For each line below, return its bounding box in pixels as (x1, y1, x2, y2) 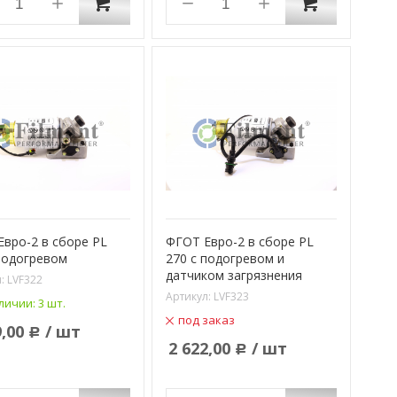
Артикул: (165, 289, 214, 305)
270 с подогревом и (165, 250, 284, 268)
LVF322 (6, 272, 43, 288)
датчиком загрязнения (165, 267, 302, 284)
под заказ (177, 312, 235, 329)
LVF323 (213, 289, 249, 305)
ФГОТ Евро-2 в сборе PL (165, 233, 314, 251)
